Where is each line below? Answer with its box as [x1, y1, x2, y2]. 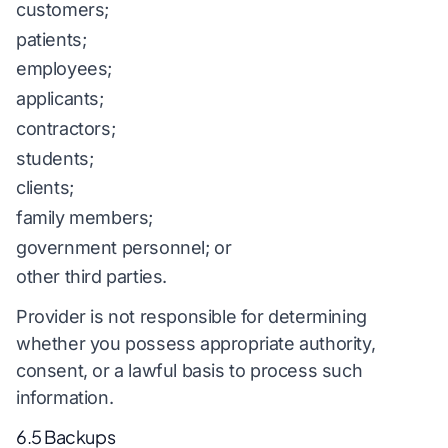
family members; [16, 206, 153, 228]
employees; [16, 58, 112, 80]
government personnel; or [16, 236, 232, 258]
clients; [16, 177, 74, 199]
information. [16, 386, 114, 408]
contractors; [16, 117, 116, 139]
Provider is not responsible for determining [16, 305, 367, 327]
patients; [16, 28, 87, 50]
